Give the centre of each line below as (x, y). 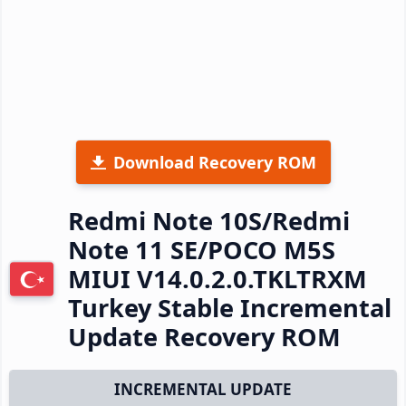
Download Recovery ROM (214, 162)
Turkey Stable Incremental (230, 307)
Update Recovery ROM (204, 336)
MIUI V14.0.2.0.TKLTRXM (217, 278)
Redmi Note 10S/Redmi (209, 220)
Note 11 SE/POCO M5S (202, 249)
